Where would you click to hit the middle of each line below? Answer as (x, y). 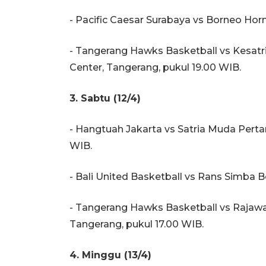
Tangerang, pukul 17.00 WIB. (137, 224)
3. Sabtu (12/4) (105, 98)
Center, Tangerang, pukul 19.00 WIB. (155, 67)
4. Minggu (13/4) (110, 255)
